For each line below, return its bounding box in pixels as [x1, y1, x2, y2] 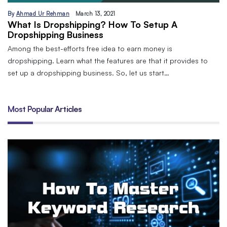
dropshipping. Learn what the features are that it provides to [8, 56, 208, 65]
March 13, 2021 [75, 10, 116, 17]
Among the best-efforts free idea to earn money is [8, 44, 172, 53]
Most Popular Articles [8, 103, 82, 114]
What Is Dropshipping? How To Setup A [8, 18, 177, 30]
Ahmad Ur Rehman [16, 10, 69, 17]
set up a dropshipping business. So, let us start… [8, 68, 169, 77]
